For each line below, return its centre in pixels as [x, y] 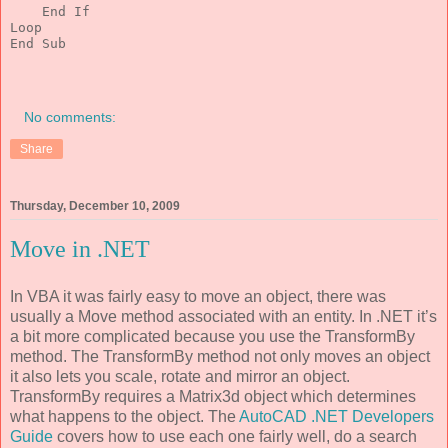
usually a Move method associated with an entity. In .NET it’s [223, 317]
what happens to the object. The [124, 417]
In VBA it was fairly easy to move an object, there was [198, 297]
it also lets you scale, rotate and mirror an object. [180, 377]
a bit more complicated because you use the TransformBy [212, 337]
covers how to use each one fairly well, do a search [235, 437]
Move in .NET [80, 249]
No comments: [70, 117]
